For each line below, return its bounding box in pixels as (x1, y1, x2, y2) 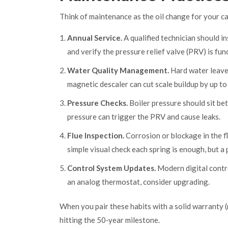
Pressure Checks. (67, 98, 128, 108)
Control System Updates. (67, 163, 156, 173)
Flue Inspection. (67, 131, 124, 140)
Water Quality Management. (67, 66, 169, 75)
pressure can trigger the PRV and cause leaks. (67, 112, 220, 122)
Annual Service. (67, 33, 122, 43)
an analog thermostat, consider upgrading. (67, 177, 210, 187)
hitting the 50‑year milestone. (60, 215, 160, 225)
